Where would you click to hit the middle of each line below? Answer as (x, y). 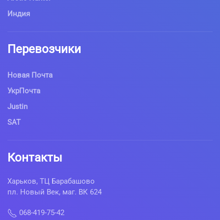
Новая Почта (30, 75)
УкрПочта (24, 91)
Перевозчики (44, 49)
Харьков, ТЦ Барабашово (51, 181)
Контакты (35, 158)
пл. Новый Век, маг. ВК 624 (55, 192)
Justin (17, 107)
